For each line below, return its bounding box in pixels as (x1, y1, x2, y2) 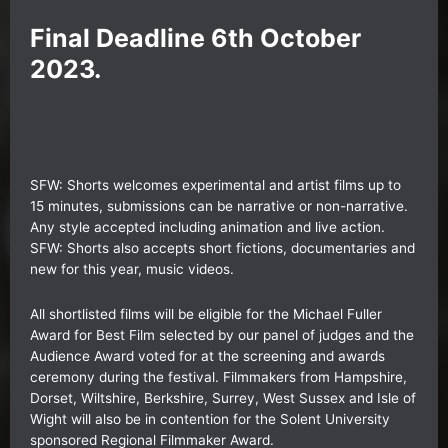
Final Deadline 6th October (30, 23, 361, 54)
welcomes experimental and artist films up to (109, 176, 401, 193)
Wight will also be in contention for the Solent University (30, 410, 390, 427)
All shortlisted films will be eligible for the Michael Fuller (30, 305, 382, 322)
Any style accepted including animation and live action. (30, 218, 385, 235)
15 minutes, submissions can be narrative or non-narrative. (30, 197, 408, 214)
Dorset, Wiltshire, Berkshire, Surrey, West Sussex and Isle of (30, 389, 416, 406)
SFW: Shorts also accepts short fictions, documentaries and (30, 239, 415, 256)
